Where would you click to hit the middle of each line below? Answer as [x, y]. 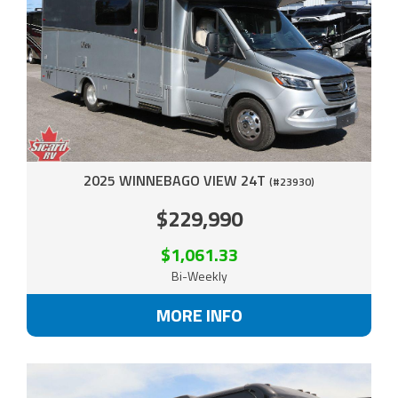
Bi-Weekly [199, 275]
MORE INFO [199, 314]
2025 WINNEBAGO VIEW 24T [176, 180]
